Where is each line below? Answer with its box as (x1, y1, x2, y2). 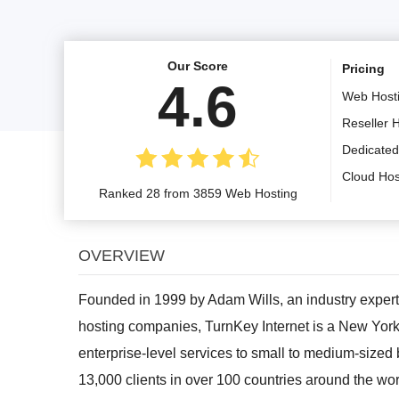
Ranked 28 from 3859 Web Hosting (98, 185, 297, 200)
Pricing (342, 61, 385, 76)
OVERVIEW (78, 246, 165, 265)
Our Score (167, 58, 228, 73)
